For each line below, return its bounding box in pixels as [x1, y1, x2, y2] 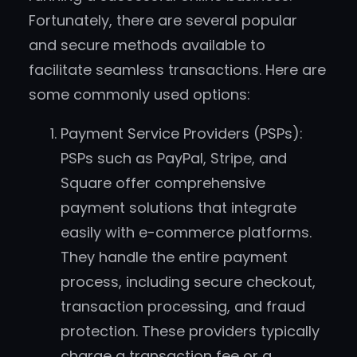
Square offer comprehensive [61, 173, 265, 194]
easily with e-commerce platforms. [61, 222, 312, 243]
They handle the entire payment [61, 247, 288, 268]
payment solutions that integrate [61, 198, 296, 218]
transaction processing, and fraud [61, 296, 305, 317]
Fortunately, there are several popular [29, 10, 297, 31]
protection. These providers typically [61, 321, 320, 342]
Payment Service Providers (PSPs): [61, 124, 303, 144]
